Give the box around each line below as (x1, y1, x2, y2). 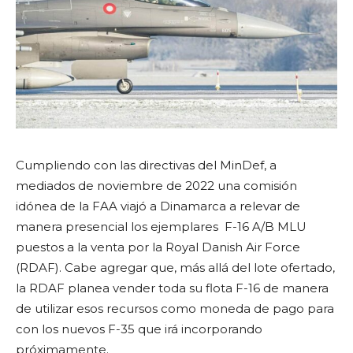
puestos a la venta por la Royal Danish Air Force (16, 239, 300, 255)
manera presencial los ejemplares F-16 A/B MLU (16, 218, 307, 234)
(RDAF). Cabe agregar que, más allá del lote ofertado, (16, 259, 335, 275)
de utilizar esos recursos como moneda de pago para (16, 300, 334, 316)
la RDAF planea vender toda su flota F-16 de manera (16, 280, 329, 295)
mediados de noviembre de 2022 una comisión (16, 177, 297, 193)
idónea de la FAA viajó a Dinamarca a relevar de (16, 198, 300, 214)
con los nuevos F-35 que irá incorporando (16, 321, 262, 336)
